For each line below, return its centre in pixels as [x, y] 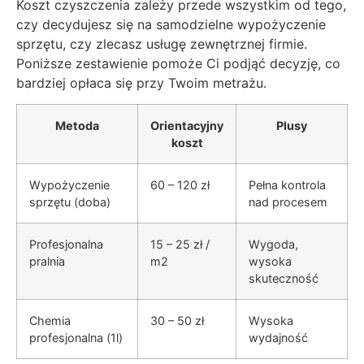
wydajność [278, 338]
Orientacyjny [187, 126]
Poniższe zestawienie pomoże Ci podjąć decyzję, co [178, 63]
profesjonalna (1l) [76, 338]
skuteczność [284, 279]
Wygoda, [273, 245]
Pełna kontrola [287, 185]
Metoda [77, 126]
